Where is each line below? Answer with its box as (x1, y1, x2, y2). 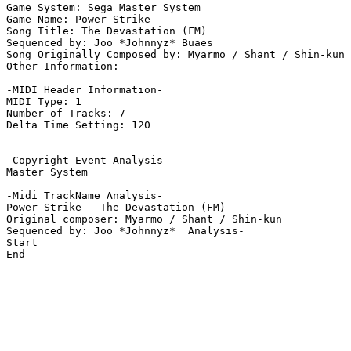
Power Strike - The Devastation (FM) (6, 201, 226, 214)
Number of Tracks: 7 (6, 107, 125, 120)
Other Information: (6, 60, 125, 73)
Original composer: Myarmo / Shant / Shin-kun (6, 213, 282, 226)
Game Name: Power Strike (6, 13, 150, 26)
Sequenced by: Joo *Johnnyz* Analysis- (6, 225, 244, 237)
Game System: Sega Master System (6, 2, 201, 14)
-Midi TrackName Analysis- (6, 190, 163, 202)
